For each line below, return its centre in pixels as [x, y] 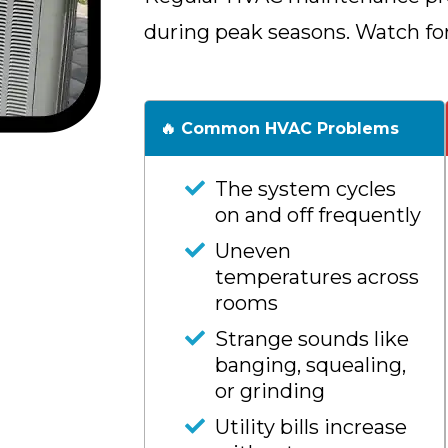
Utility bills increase [311, 427]
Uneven [253, 251]
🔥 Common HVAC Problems [279, 128]
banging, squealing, [310, 365]
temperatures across [317, 277]
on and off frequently [318, 215]
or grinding [270, 391]
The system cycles [305, 189]
